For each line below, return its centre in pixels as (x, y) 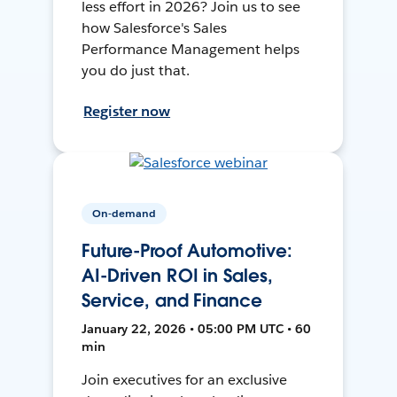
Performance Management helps (191, 49)
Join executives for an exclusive (184, 380)
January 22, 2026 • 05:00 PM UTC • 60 (197, 329)
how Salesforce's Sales (155, 27)
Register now (127, 111)
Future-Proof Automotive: (187, 251)
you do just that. (136, 70)
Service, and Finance (172, 301)
